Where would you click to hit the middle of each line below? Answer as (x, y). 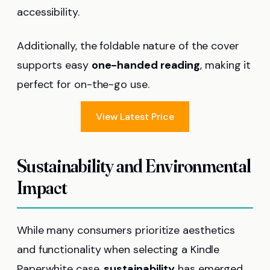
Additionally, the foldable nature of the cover (128, 46)
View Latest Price (135, 116)
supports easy (54, 65)
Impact (42, 187)
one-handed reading (146, 65)
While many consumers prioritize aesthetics (126, 230)
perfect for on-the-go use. (83, 84)
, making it (226, 65)
